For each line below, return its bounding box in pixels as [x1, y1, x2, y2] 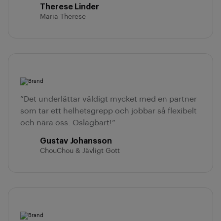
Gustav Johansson [40, 137, 112, 145]
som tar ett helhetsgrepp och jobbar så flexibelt [20, 107, 197, 115]
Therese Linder [40, 3, 100, 11]
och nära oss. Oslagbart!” [20, 119, 115, 127]
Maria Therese [40, 13, 86, 20]
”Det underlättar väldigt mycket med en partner [20, 95, 197, 103]
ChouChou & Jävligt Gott [40, 147, 120, 154]
